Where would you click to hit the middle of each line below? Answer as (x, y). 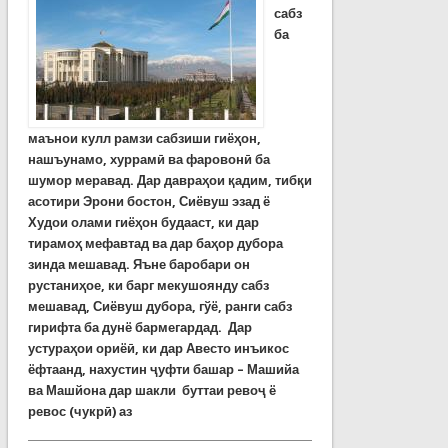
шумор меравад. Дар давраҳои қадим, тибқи (169, 181)
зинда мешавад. (80, 265)
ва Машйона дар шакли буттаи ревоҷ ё (151, 391)
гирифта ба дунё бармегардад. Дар (139, 328)
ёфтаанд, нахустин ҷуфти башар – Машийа (163, 370)
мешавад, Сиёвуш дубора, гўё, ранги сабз (159, 307)
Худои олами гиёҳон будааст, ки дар (143, 223)
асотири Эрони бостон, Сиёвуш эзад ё (148, 202)
